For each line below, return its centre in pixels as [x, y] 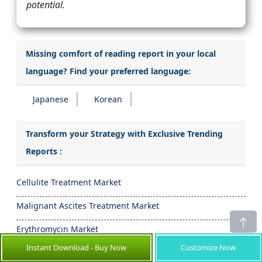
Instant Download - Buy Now [76, 247]
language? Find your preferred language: [108, 71]
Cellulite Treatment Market [69, 182]
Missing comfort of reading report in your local [121, 54]
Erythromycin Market [57, 229]
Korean [108, 99]
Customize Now [208, 247]
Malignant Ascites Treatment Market [88, 206]
